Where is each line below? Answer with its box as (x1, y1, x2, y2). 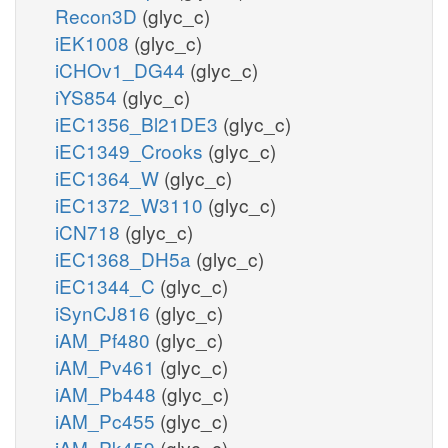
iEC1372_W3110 (55, 190, 208, 218)
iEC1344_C (55, 271, 160, 299)
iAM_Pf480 (55, 325, 155, 353)
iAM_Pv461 (55, 352, 160, 380)
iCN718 (55, 217, 125, 245)
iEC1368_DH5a (55, 244, 196, 272)
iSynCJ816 (55, 298, 155, 326)
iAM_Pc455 (55, 406, 160, 434)
